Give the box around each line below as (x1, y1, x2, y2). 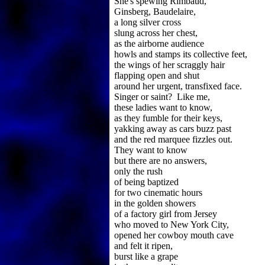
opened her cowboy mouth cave (114, 230, 234, 240)
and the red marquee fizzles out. (114, 134, 232, 144)
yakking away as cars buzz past (114, 124, 231, 134)
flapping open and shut (114, 70, 199, 80)
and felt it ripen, (114, 241, 173, 251)
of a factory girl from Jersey (114, 209, 217, 219)
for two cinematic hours (114, 188, 202, 198)
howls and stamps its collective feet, (114, 49, 247, 59)
